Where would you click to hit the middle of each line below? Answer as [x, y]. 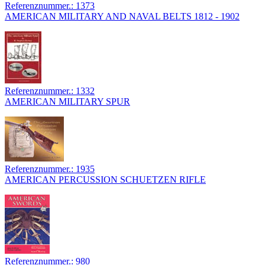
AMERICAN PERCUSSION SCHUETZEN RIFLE [105, 180]
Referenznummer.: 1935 [50, 169]
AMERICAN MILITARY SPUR [67, 102]
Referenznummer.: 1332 [50, 91]
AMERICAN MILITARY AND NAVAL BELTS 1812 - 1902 [122, 17]
